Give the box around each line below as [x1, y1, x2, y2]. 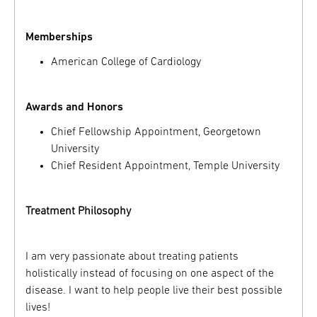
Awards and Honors [25, 102, 123, 114]
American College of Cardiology [51, 57, 202, 69]
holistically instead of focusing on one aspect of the [25, 268, 274, 280]
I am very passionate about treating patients [25, 251, 238, 263]
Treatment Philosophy [25, 206, 131, 218]
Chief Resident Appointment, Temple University [51, 161, 280, 173]
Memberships [25, 32, 93, 43]
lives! [25, 302, 50, 314]
